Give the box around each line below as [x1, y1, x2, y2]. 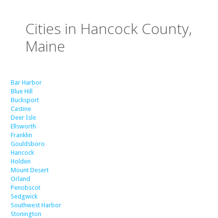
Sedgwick [11, 192, 38, 200]
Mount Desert [11, 166, 49, 174]
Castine [11, 105, 32, 112]
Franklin [11, 131, 33, 139]
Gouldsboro [11, 140, 45, 147]
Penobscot [11, 183, 41, 191]
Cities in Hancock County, [25, 18, 192, 38]
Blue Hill [11, 87, 33, 95]
